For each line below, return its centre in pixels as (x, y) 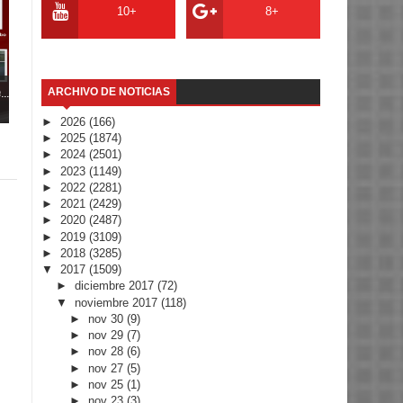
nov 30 (108, 318)
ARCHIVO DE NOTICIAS (109, 91)
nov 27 (108, 368)
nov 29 (108, 336)
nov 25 (108, 384)
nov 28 (108, 352)
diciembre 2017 (116, 286)
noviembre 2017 (117, 302)
